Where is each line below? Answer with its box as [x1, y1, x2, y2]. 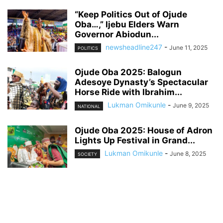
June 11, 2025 [169, 44, 208, 52]
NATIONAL [78, 103, 100, 109]
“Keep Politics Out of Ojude [75, 9, 187, 20]
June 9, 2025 [173, 102, 209, 110]
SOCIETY [78, 151, 97, 157]
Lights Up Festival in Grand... [75, 135, 195, 145]
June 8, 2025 [170, 149, 206, 157]
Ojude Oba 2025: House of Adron [75, 125, 213, 135]
